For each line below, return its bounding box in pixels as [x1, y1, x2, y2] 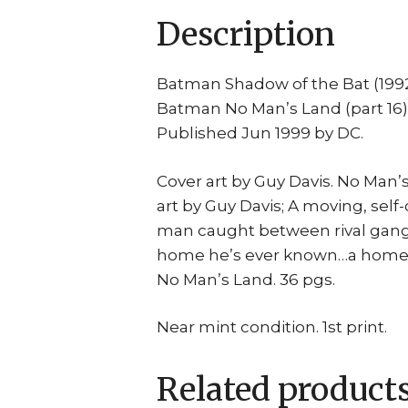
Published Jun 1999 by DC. [157, 124, 363, 142]
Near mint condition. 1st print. [157, 318, 387, 336]
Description [157, 15, 335, 55]
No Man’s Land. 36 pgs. [157, 270, 335, 289]
